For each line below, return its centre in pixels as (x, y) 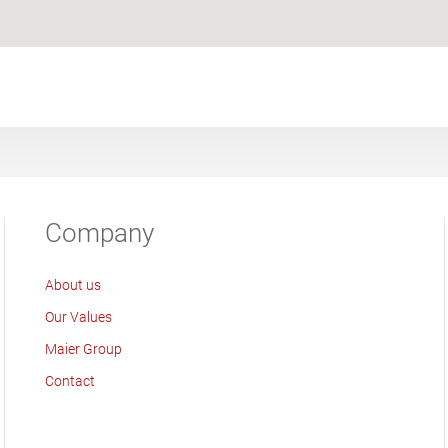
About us (72, 285)
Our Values (78, 317)
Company (99, 233)
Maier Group (83, 349)
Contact (69, 381)
